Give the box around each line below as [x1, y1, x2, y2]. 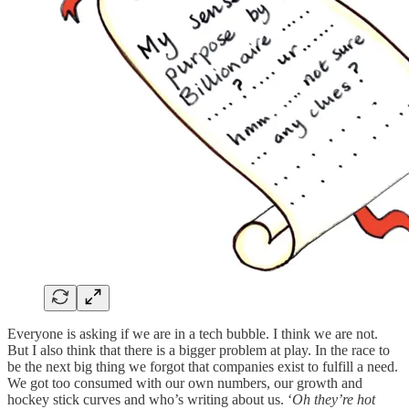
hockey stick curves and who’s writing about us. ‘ [7, 391, 292, 407]
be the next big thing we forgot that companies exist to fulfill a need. [7, 358, 398, 374]
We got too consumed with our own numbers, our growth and [7, 374, 362, 391]
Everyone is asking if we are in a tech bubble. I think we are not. [7, 325, 378, 341]
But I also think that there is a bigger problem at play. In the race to [7, 341, 390, 358]
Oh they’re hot [292, 391, 375, 407]
